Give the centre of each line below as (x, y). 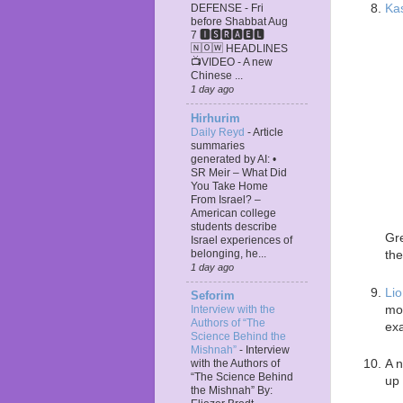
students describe (234, 226)
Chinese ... (217, 76)
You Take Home (229, 186)
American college (233, 213)
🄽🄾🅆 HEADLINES (239, 49)
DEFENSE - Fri (227, 9)
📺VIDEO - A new (232, 63)
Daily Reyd (219, 132)
